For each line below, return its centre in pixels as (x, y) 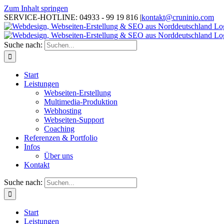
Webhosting (63, 111)
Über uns (58, 156)
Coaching (59, 129)
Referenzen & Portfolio (61, 138)
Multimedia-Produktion (81, 102)
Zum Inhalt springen (36, 8)
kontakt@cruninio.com (178, 17)
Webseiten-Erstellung (77, 93)
